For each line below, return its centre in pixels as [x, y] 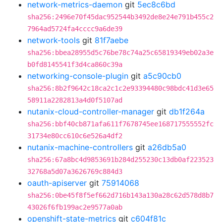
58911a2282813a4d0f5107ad [75, 100]
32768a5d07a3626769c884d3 [75, 171]
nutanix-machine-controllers [80, 147]
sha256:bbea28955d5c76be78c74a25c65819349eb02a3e [120, 53]
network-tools [54, 40]
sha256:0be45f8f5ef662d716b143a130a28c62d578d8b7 [120, 195]
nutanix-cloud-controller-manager [91, 111]
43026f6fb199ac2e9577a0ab [75, 207]
